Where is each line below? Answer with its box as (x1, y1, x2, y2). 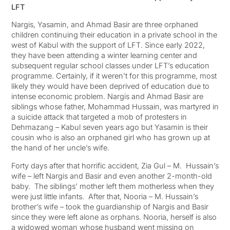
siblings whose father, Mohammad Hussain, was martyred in (11, 102, 219, 111)
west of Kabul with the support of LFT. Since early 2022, (11, 41, 205, 50)
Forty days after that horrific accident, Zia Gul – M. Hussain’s (11, 161, 219, 170)
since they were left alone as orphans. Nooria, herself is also (11, 212, 217, 221)
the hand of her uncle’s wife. (11, 143, 109, 152)
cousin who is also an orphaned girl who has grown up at (11, 133, 210, 142)
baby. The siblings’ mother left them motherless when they (11, 181, 214, 190)
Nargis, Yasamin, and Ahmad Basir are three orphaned (11, 20, 198, 29)
